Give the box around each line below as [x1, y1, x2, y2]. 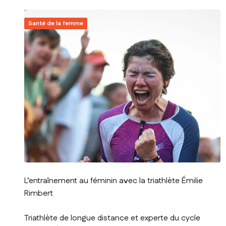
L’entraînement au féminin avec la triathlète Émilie [24, 175, 203, 187]
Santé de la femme [28, 19, 83, 28]
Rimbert [24, 188, 53, 200]
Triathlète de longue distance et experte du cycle [24, 212, 200, 224]
